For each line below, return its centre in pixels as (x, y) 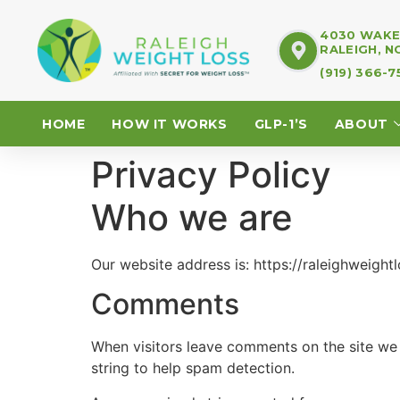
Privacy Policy (211, 175)
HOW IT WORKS (170, 124)
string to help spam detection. (193, 368)
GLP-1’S (281, 124)
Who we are (192, 217)
